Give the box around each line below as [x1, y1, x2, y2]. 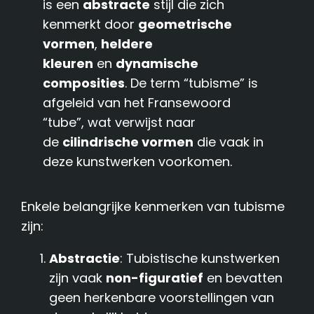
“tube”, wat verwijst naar [43, 113, 196, 131]
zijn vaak [49, 268, 107, 287]
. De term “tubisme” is [125, 74, 259, 92]
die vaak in [193, 132, 264, 151]
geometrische [138, 15, 233, 33]
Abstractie [49, 249, 121, 267]
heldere [101, 34, 153, 53]
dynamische [116, 54, 199, 72]
